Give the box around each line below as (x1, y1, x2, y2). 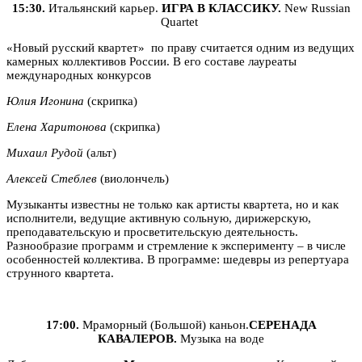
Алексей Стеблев (6, 171, 97, 185)
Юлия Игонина (6, 94, 84, 107)
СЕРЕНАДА (248, 318, 317, 331)
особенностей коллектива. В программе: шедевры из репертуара (6, 252, 349, 266)
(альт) (83, 145, 116, 159)
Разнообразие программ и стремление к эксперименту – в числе (6, 238, 346, 252)
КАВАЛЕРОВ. (98, 331, 177, 345)
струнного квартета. (6, 266, 114, 280)
